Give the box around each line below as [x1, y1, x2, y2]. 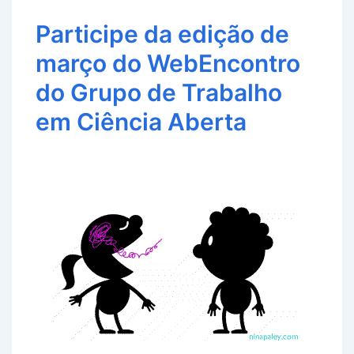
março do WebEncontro [36, 49, 300, 78]
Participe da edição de [36, 20, 289, 49]
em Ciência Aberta [36, 107, 247, 137]
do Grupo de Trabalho [36, 78, 282, 107]
